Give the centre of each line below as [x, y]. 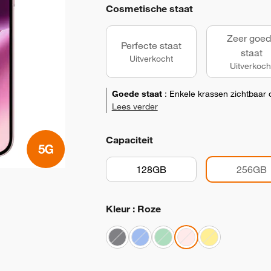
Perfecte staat [151, 45]
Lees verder [135, 106]
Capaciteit [129, 140]
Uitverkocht [151, 59]
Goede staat [137, 94]
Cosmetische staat [149, 8]
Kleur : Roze [133, 209]
